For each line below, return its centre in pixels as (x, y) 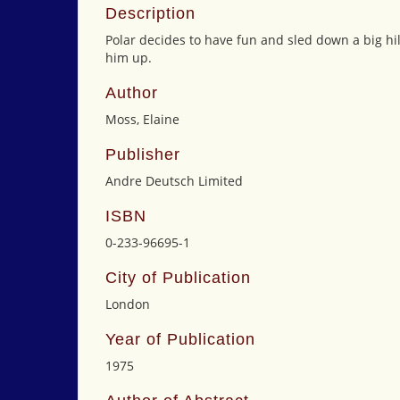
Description (150, 13)
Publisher (143, 154)
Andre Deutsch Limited (174, 181)
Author (132, 93)
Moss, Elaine (142, 119)
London (128, 304)
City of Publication (178, 278)
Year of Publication (180, 339)
